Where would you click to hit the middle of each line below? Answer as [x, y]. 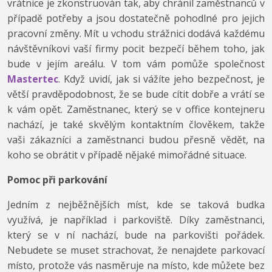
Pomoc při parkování [57, 180]
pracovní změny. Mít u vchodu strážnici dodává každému [136, 34]
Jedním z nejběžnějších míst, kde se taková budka [136, 205]
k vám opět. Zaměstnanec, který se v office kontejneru [136, 110]
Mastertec [33, 79]
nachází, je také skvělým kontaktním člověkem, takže [136, 125]
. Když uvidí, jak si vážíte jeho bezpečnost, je [161, 79]
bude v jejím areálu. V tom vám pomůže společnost [136, 64]
